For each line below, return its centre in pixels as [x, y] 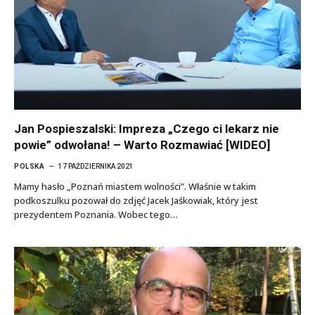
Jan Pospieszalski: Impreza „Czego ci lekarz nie [147, 129]
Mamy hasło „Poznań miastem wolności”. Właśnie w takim [135, 186]
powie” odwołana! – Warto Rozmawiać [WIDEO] [142, 145]
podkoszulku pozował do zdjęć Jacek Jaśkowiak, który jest [136, 200]
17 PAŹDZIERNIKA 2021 [96, 166]
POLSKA [29, 166]
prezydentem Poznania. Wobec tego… [96, 214]
